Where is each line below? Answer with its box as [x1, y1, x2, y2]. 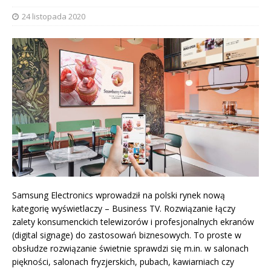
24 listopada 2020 [22, 11, 85, 22]
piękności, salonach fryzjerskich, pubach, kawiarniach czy [12, 256, 234, 268]
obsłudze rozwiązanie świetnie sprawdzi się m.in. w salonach [12, 243, 249, 255]
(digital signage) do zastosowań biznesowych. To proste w [12, 229, 241, 241]
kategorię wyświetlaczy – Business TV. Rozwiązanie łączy [12, 203, 235, 215]
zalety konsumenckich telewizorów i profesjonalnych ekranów [12, 216, 254, 228]
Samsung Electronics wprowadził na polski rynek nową [12, 189, 225, 201]
